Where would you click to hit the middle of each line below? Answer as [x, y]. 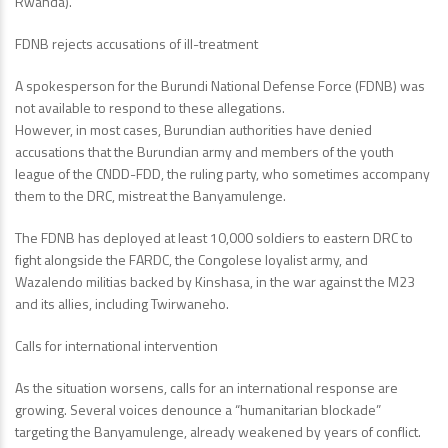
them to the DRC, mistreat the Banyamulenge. [150, 196]
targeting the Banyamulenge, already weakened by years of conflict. [218, 432]
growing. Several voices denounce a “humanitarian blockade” [198, 410]
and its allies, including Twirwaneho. [122, 304]
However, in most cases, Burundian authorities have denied [193, 130]
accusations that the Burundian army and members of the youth [204, 152]
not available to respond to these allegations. [150, 108]
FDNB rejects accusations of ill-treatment [136, 44]
